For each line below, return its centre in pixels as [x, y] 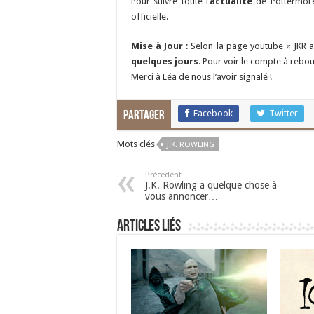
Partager [144, 116]
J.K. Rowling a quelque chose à [211, 185]
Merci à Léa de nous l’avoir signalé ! [202, 77]
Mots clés [136, 144]
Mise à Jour [157, 46]
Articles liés [149, 227]
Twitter [284, 113]
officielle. [150, 16]
